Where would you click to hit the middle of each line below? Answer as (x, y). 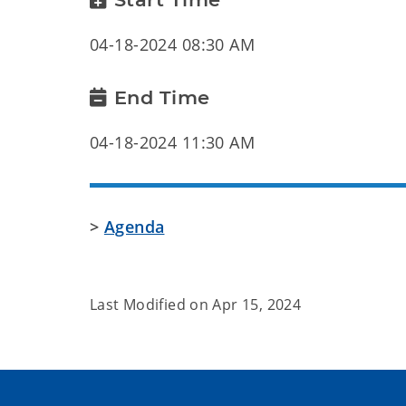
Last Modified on (151, 304)
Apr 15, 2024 (257, 304)
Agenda (134, 227)
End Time (162, 97)
